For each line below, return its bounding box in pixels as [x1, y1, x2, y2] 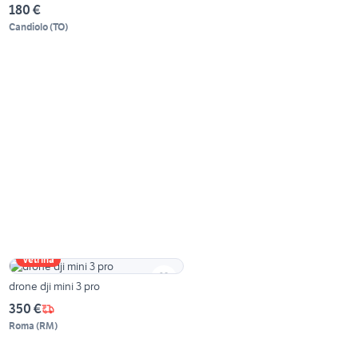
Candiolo [9, 21, 49, 34]
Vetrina [22, 253, 55, 266]
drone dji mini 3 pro [9, 279, 101, 294]
